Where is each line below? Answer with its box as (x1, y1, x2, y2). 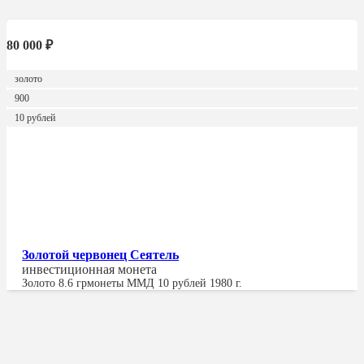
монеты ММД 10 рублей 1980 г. (87, 276, 243, 289)
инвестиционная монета (22, 262, 158, 276)
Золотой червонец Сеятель (22, 247, 180, 262)
